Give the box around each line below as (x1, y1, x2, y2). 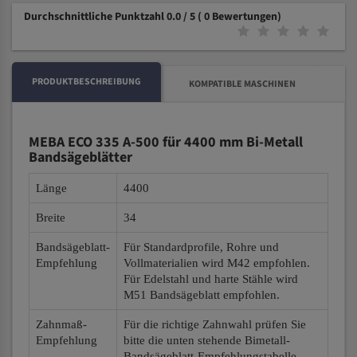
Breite (36, 211, 65, 224)
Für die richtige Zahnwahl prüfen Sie (124, 318, 306, 331)
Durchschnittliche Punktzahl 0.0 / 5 (24, 9, 198, 25)
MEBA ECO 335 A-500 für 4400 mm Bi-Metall (29, 132, 303, 152)
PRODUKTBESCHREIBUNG (32, 75, 141, 88)
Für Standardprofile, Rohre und (124, 241, 279, 253)
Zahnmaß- (36, 318, 87, 331)
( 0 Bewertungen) (198, 9, 281, 25)
